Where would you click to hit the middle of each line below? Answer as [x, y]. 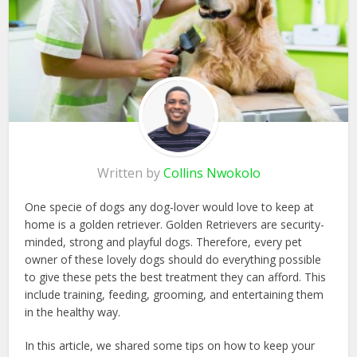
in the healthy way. [73, 312]
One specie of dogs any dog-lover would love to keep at [170, 207]
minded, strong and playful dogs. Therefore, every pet [164, 242]
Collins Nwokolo [212, 173]
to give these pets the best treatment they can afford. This [176, 277]
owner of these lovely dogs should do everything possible [173, 260]
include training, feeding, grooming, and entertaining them [175, 295]
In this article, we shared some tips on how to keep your [170, 346]
